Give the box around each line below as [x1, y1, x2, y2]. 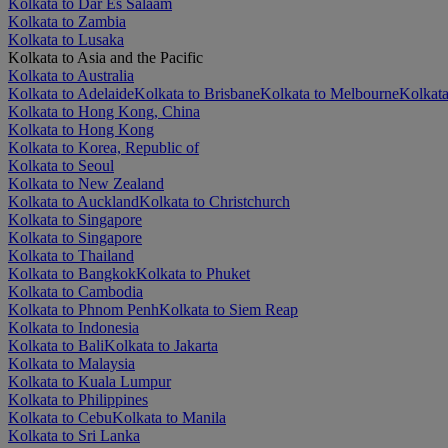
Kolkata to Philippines [8, 390, 148, 408]
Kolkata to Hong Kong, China [8, 102, 200, 120]
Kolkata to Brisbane [134, 84, 260, 102]
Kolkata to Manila [112, 408, 226, 426]
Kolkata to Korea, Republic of [8, 138, 199, 156]
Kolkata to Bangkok [8, 264, 136, 282]
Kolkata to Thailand [8, 246, 134, 264]
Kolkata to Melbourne [260, 84, 399, 102]
